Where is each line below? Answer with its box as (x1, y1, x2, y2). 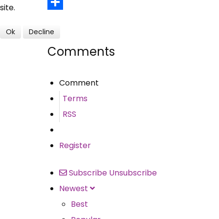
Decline (29, 26, 54, 37)
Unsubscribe (109, 167, 157, 178)
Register (59, 139, 91, 151)
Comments (47, 43, 115, 60)
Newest (59, 182, 88, 194)
